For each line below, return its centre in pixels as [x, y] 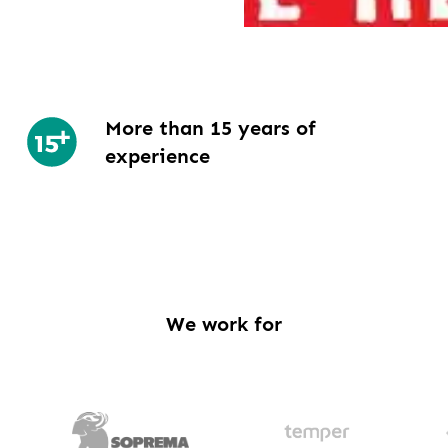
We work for [224, 324]
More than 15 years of [210, 128]
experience [157, 156]
